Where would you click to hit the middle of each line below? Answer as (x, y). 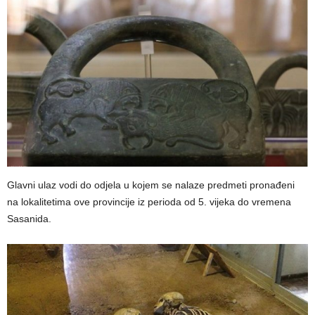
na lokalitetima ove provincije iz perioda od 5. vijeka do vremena (149, 202)
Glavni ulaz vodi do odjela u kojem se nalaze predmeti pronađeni (151, 185)
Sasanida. (29, 219)
